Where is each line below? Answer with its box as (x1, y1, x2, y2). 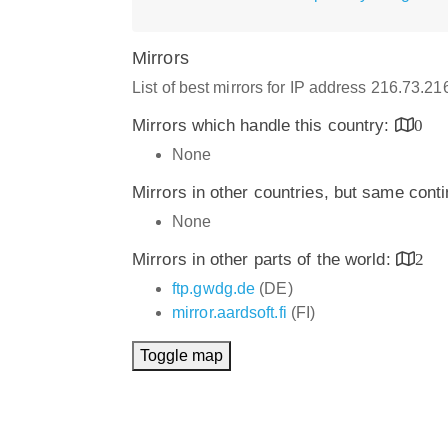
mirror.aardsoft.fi (172, 303, 287, 321)
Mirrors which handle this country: (132, 115, 395, 135)
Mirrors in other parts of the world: (132, 249, 396, 269)
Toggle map (140, 346, 223, 364)
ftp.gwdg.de (172, 279, 256, 297)
